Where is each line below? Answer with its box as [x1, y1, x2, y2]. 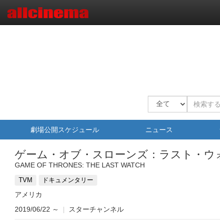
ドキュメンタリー [42, 176, 94, 184]
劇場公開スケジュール [30, 126, 99, 134]
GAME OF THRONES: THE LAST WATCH [15, 161, 145, 169]
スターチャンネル [69, 205, 124, 213]
